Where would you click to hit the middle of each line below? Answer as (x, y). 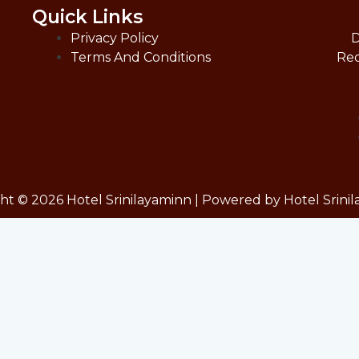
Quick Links (88, 16)
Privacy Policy (115, 38)
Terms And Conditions (141, 57)
